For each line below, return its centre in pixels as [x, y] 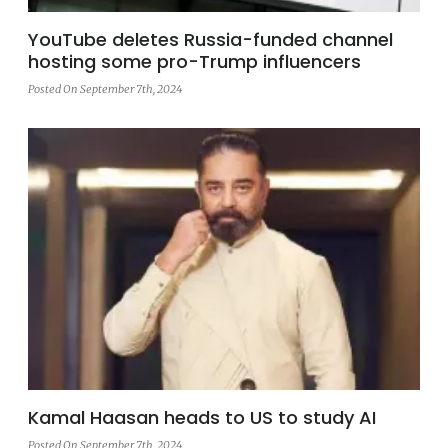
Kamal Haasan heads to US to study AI [202, 417]
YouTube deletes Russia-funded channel [210, 39]
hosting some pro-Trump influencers [194, 61]
